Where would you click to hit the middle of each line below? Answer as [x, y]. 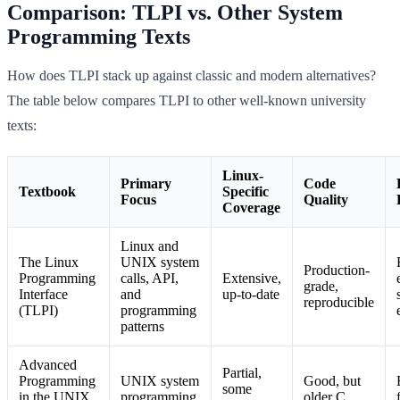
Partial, [242, 372]
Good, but [332, 380]
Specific [246, 191]
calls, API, [150, 278]
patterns [142, 326]
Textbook [47, 191]
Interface [43, 294]
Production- [337, 270]
